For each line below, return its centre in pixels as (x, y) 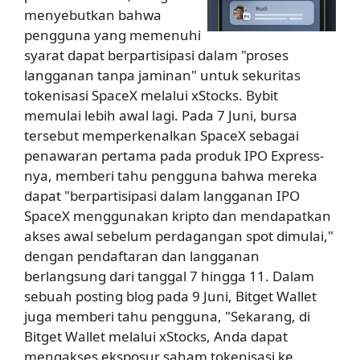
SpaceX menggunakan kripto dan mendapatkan (178, 216)
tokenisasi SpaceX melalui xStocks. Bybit (151, 96)
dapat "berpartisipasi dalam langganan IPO (162, 196)
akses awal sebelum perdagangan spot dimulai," (179, 236)
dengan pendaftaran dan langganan (142, 256)
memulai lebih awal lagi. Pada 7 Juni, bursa (161, 116)
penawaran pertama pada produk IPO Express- (174, 156)
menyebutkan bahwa (93, 15)
